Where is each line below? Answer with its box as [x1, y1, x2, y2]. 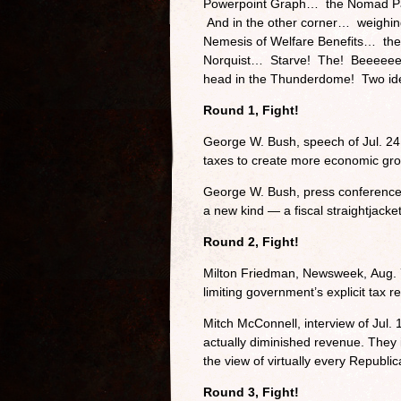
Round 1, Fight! [203, 103, 299, 117]
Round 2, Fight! [203, 235, 299, 249]
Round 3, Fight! [203, 385, 299, 399]
